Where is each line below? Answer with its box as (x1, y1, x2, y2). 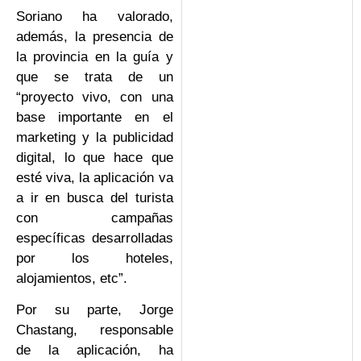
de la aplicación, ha (16, 342, 173, 359)
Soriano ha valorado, (16, 8, 173, 24)
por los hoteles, (16, 250, 173, 266)
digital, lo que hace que (16, 149, 173, 165)
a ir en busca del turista (16, 189, 173, 205)
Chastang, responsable (16, 322, 173, 338)
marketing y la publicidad (16, 129, 173, 145)
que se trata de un (16, 68, 173, 85)
